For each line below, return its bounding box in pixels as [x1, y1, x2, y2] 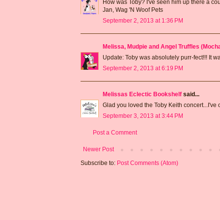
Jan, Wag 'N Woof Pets [103, 6, 163, 14]
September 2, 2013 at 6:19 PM [103, 65, 183, 72]
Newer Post [83, 146, 114, 153]
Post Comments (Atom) [117, 160, 178, 167]
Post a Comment [93, 129, 137, 137]
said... [182, 91, 199, 98]
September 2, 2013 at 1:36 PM [103, 17, 183, 25]
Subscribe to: [81, 160, 117, 167]
